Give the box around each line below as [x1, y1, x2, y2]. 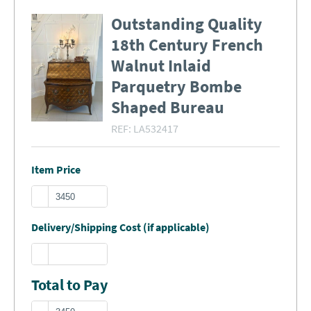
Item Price [31, 162, 81, 176]
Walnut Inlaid [111, 55, 211, 76]
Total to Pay [31, 275, 108, 294]
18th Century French [111, 34, 263, 56]
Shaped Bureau [111, 96, 224, 118]
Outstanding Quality [111, 13, 262, 35]
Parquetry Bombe [111, 76, 242, 97]
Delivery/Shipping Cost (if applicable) [31, 220, 210, 234]
